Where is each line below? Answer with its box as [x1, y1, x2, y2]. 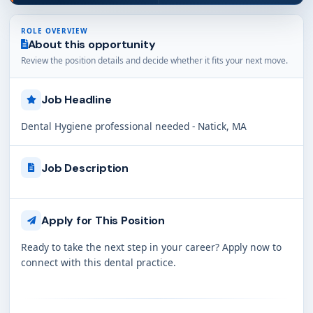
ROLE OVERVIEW [20, 25, 88, 36]
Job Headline [41, 92, 112, 108]
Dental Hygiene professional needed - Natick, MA [20, 119, 247, 133]
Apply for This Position [41, 213, 165, 228]
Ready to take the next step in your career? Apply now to [20, 240, 282, 254]
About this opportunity [27, 37, 156, 52]
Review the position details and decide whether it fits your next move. [20, 54, 288, 67]
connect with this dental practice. [20, 256, 176, 270]
